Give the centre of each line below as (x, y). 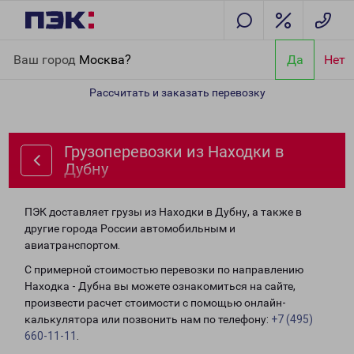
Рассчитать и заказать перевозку (177, 92)
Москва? (105, 59)
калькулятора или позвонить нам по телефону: (148, 319)
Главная (34, 49)
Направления (95, 49)
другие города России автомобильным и (130, 228)
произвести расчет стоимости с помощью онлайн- (155, 303)
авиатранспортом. (72, 245)
